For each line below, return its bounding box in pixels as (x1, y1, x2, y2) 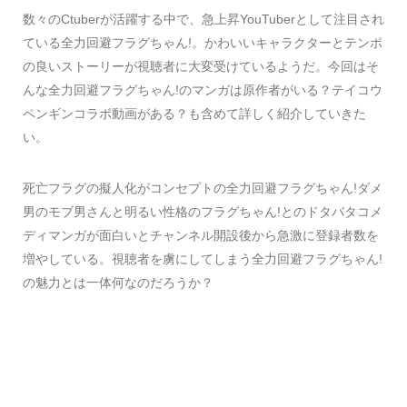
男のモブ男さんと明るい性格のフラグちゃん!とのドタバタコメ (23, 204, 382, 219)
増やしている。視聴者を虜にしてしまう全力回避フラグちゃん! (23, 252, 382, 266)
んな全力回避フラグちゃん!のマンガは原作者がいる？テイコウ (23, 83, 382, 97)
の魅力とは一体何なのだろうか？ (23, 275, 213, 290)
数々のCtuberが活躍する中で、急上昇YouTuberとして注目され (23, 12, 384, 26)
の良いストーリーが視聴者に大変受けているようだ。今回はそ (23, 59, 379, 74)
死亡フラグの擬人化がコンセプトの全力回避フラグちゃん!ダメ (23, 181, 382, 195)
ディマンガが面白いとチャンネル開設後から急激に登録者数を (23, 228, 379, 243)
